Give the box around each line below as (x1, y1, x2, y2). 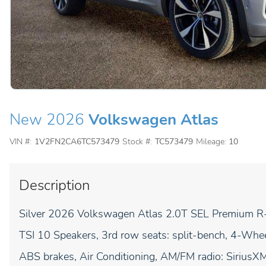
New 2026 (9, 109, 84, 130)
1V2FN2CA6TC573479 (34, 136, 119, 147)
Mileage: (195, 136, 226, 147)
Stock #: (122, 136, 152, 147)
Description (19, 176, 90, 195)
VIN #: (9, 136, 31, 147)
